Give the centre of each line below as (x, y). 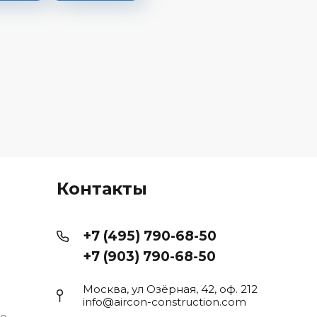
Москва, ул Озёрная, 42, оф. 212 (171, 289)
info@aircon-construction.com (165, 302)
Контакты (102, 189)
